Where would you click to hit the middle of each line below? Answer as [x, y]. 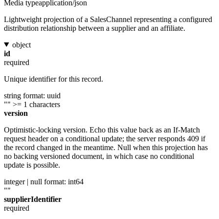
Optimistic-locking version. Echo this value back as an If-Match [102, 130]
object [21, 44]
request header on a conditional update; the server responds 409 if [105, 138]
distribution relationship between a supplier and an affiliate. [95, 28]
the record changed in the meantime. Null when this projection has [106, 147]
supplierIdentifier [33, 199]
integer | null [23, 181]
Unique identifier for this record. [54, 79]
